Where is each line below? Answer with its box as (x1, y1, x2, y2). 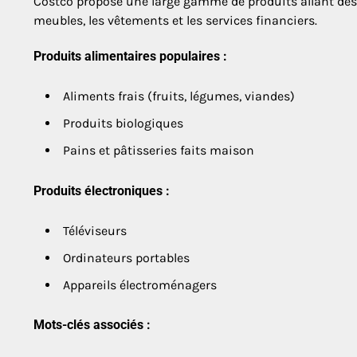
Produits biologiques (63, 116, 183, 131)
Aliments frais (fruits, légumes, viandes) (63, 88, 295, 104)
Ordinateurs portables (63, 249, 190, 265)
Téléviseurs (63, 222, 127, 238)
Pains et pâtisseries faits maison (63, 143, 254, 159)
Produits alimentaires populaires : (33, 49, 227, 65)
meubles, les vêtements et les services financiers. (33, 12, 317, 28)
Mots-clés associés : (33, 317, 151, 333)
